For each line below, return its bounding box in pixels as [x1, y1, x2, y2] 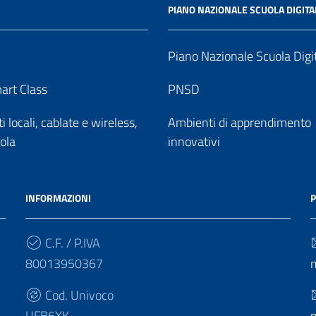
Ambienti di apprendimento [168, 113, 311, 132]
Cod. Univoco [42, 286, 114, 305]
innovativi [168, 132, 220, 151]
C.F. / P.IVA [42, 233, 100, 253]
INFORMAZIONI [25, 190, 91, 205]
